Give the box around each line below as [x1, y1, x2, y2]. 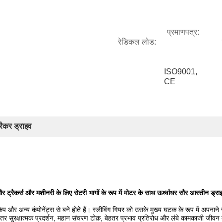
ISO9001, [164, 67, 197, 76]
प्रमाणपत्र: [167, 28, 199, 36]
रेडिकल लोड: [118, 38, 156, 46]
